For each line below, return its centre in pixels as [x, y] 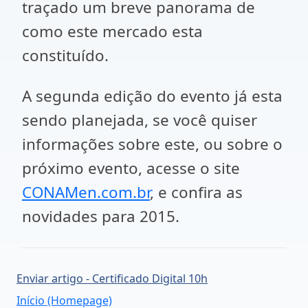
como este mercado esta [112, 32]
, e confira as [196, 192]
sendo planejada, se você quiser [140, 120]
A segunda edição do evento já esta [152, 96]
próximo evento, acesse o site [131, 168]
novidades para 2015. [101, 217]
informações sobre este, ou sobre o [152, 144]
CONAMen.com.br [86, 192]
